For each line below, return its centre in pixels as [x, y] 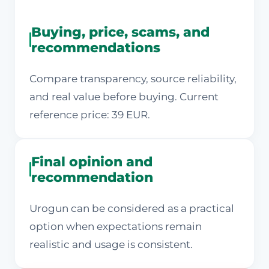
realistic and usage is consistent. [111, 245]
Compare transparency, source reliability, [133, 79]
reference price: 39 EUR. [90, 115]
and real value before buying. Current [124, 97]
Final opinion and [92, 162]
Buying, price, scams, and [120, 32]
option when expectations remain [116, 227]
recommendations [95, 48]
